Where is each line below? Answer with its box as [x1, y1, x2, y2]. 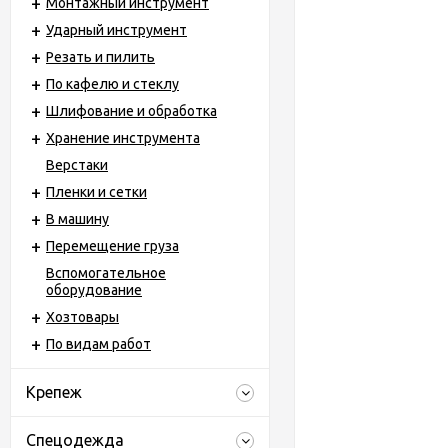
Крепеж [26, 383, 82, 401]
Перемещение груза [46, 238, 179, 254]
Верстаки [46, 157, 108, 173]
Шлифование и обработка [46, 103, 217, 119]
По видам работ [46, 336, 151, 352]
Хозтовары [46, 309, 119, 325]
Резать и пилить [46, 49, 155, 65]
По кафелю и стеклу [46, 76, 179, 92]
